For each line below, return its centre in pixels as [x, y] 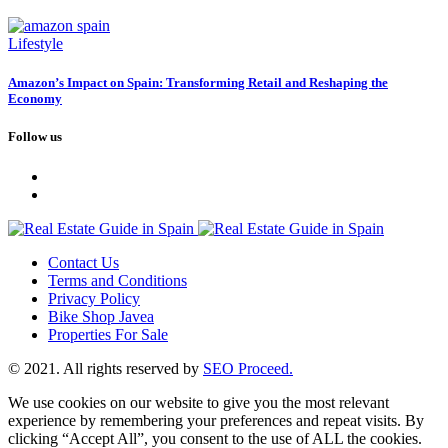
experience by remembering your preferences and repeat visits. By [216, 420]
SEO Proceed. [248, 368]
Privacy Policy [94, 298]
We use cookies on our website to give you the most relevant [198, 402]
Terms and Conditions [117, 280]
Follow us [35, 137]
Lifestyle [35, 43]
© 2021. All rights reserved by [105, 368]
